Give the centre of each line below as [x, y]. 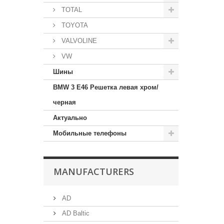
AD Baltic [75, 213]
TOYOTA [74, 25]
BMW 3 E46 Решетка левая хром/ [106, 87]
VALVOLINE [78, 41]
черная [64, 102]
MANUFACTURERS [94, 171]
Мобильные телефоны [90, 133]
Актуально [70, 118]
